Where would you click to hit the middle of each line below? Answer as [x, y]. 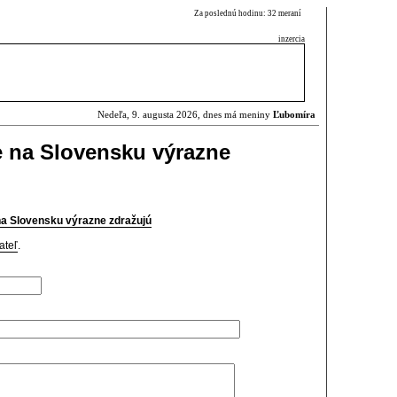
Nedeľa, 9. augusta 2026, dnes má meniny [185, 115]
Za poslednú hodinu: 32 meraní [249, 13]
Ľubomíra [294, 115]
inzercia [292, 39]
